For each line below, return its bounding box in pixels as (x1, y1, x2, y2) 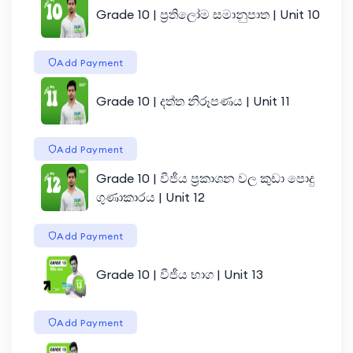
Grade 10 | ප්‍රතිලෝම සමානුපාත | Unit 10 (95, 6, 320, 22)
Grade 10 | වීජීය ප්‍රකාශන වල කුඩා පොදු (95, 169, 314, 186)
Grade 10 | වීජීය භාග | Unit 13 (95, 266, 263, 282)
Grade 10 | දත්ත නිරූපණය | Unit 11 (95, 92, 290, 109)
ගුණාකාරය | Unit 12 (95, 188, 205, 205)
